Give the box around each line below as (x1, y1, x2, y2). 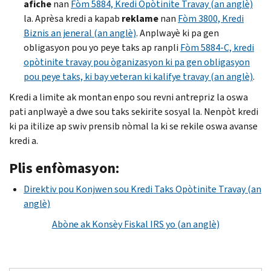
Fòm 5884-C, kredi (180, 41, 254, 54)
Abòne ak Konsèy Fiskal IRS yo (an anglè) (51, 217, 220, 230)
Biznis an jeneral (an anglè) (24, 26, 136, 39)
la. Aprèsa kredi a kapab (24, 11, 122, 25)
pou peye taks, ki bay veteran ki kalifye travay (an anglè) (24, 70, 253, 83)
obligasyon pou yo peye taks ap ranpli (24, 41, 180, 54)
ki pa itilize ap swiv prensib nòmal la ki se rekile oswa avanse (9, 119, 258, 132)
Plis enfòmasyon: (9, 158, 119, 178)
